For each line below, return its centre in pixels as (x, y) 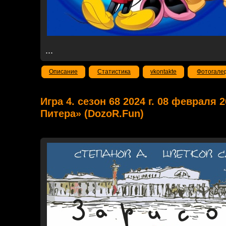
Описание (63, 72)
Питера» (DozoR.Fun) (92, 114)
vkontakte (163, 72)
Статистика (114, 72)
